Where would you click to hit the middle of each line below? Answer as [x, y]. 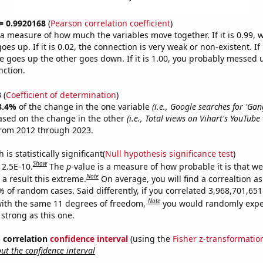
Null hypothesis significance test [169, 153]
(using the [150, 238]
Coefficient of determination [61, 95]
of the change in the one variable [85, 106]
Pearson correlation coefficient [110, 23]
